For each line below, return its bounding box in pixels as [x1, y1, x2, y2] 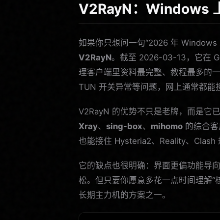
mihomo [151, 121, 183, 131]
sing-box [106, 121, 142, 131]
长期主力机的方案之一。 [79, 190, 170, 200]
